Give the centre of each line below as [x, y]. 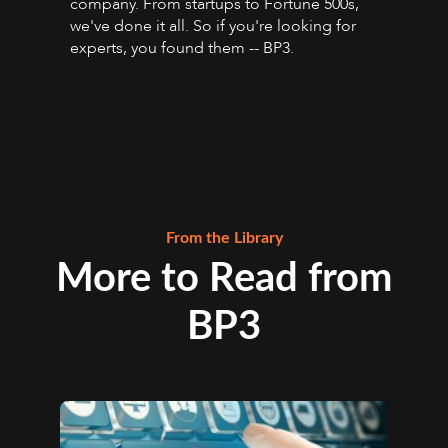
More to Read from [224, 279]
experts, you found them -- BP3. [182, 47]
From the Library [224, 238]
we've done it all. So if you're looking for [213, 25]
